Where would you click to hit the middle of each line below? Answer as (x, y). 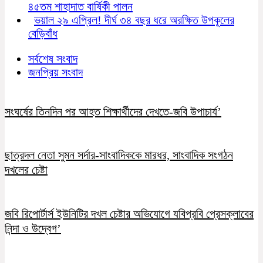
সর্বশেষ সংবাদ (53, 58)
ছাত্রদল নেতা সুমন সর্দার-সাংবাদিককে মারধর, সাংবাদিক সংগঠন (119, 155)
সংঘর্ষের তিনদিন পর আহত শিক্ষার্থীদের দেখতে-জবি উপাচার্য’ (113, 111)
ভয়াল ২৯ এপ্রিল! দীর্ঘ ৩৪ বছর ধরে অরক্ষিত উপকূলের (134, 20)
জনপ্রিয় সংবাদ (55, 72)
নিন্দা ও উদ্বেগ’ (33, 228)
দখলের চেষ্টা (26, 170)
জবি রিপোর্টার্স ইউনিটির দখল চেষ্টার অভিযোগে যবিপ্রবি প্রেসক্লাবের (129, 213)
